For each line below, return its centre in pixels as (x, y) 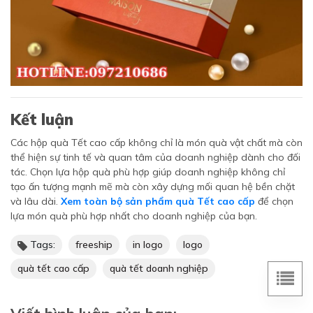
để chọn (274, 201)
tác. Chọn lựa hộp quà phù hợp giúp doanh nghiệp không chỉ (148, 172)
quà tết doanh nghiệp (159, 268)
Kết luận (42, 119)
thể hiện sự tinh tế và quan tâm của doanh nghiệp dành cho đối (155, 157)
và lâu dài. (36, 201)
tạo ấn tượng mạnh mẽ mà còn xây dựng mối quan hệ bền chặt (153, 187)
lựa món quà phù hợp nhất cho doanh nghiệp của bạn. (134, 216)
